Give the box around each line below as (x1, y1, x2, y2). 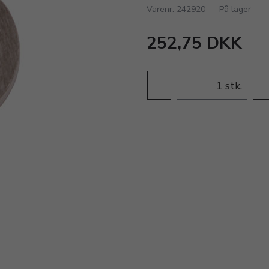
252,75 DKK (147, 32, 242, 55)
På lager (219, 4, 251, 15)
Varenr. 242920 (147, 4, 205, 15)
